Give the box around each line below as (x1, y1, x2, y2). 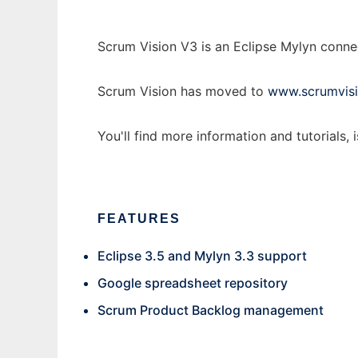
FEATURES (97, 212, 181, 225)
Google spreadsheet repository (97, 275, 288, 291)
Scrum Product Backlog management (97, 302, 324, 318)
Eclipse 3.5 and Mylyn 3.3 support (97, 248, 307, 264)
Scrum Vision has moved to (97, 83, 268, 99)
